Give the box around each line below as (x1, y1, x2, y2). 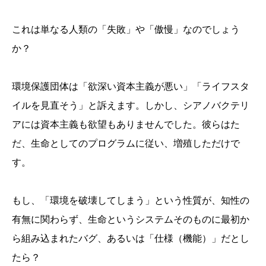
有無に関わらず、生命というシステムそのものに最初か (12, 214, 249, 225)
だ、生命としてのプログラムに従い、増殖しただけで (12, 138, 240, 149)
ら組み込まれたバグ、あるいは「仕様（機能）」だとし (12, 233, 249, 244)
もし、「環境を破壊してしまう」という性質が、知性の (12, 195, 249, 206)
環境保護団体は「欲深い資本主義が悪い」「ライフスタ (12, 81, 249, 92)
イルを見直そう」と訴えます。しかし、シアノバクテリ (12, 100, 249, 111)
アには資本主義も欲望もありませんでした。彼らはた (12, 119, 240, 130)
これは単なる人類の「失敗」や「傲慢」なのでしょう (12, 24, 240, 35)
